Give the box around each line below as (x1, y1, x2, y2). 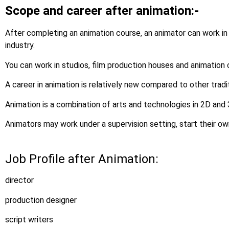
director (5, 175, 34, 186)
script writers (5, 215, 53, 225)
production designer (5, 195, 77, 205)
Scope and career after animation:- (5, 4, 199, 18)
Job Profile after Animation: (5, 152, 158, 167)
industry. (5, 40, 35, 51)
